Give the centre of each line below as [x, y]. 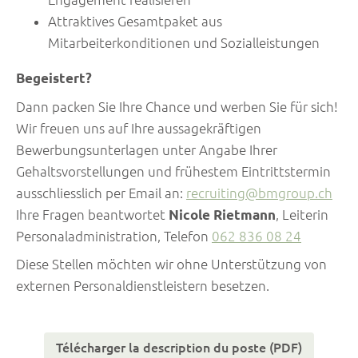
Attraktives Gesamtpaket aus [135, 22]
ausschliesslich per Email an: [101, 193]
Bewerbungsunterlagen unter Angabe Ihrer [147, 149]
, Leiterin [302, 214]
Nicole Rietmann [222, 214]
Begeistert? [54, 78]
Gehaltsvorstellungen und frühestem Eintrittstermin [173, 171]
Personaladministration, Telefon [114, 236]
